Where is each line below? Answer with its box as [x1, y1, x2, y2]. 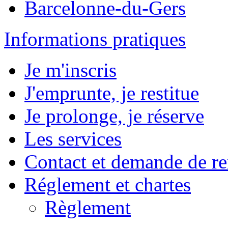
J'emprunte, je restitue [24, 82, 199, 104]
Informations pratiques [4, 28, 186, 50]
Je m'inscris [24, 59, 117, 81]
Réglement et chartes [24, 174, 191, 195]
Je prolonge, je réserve [24, 105, 204, 127]
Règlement [45, 196, 131, 218]
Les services [24, 128, 122, 150]
